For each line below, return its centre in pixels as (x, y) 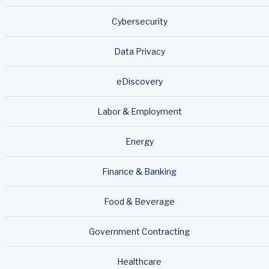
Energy (139, 141)
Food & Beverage (139, 201)
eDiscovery (139, 81)
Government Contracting (139, 231)
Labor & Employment (139, 111)
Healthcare (139, 261)
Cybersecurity (139, 21)
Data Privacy (139, 51)
